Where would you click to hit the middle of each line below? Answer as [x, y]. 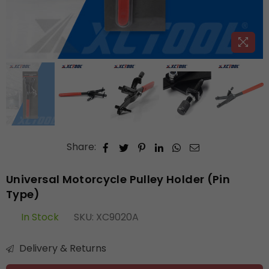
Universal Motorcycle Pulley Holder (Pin [118, 180]
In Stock [40, 217]
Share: [81, 147]
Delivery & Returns [62, 249]
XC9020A [117, 217]
